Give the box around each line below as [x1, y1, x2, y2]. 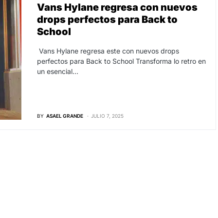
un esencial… [36, 67, 78, 75]
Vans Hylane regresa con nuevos [36, 1, 198, 13]
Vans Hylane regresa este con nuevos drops [36, 47, 179, 55]
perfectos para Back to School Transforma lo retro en [36, 57, 206, 65]
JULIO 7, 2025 [91, 112, 124, 119]
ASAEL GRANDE [46, 112, 83, 119]
